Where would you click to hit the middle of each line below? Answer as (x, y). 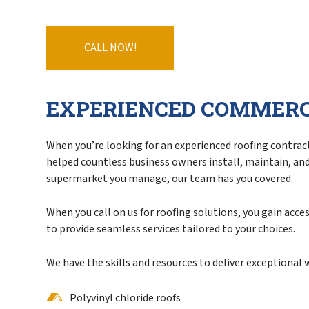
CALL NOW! (110, 48)
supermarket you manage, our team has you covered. (170, 179)
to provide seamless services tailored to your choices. (171, 229)
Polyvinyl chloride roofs (126, 298)
